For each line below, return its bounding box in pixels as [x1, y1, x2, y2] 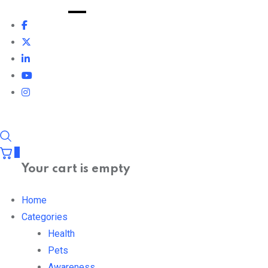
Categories [22, 211, 68, 223]
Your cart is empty [22, 163, 130, 176]
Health [48, 228, 75, 240]
